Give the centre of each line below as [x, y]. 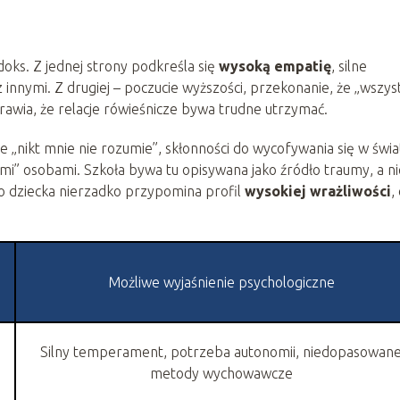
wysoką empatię [275, 66]
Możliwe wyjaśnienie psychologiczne [221, 282]
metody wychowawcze [221, 373]
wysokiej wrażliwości [318, 191]
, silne [349, 66]
